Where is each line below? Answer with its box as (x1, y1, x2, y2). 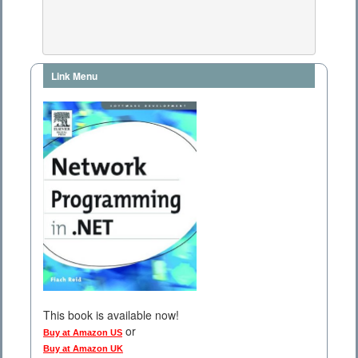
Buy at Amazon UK (43, 344, 123, 354)
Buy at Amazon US (43, 328, 122, 338)
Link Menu (51, 69, 97, 84)
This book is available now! (43, 307, 179, 324)
